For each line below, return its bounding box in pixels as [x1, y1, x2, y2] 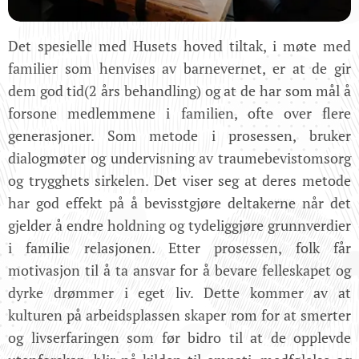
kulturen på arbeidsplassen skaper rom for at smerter [8, 305, 351, 325]
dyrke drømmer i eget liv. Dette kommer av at [8, 283, 351, 303]
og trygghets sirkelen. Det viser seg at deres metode [8, 171, 351, 191]
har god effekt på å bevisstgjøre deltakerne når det [8, 193, 351, 213]
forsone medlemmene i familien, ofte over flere [8, 103, 351, 123]
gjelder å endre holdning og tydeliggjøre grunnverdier [8, 216, 351, 236]
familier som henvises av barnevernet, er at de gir [8, 58, 351, 79]
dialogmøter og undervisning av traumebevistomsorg [8, 148, 351, 168]
